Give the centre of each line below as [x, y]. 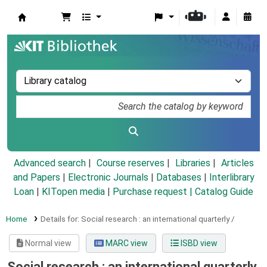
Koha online [48, 30]
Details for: [60, 219]
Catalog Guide [224, 192]
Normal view [48, 243]
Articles [237, 163]
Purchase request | [154, 192]
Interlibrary [232, 178]
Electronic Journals [108, 178]
